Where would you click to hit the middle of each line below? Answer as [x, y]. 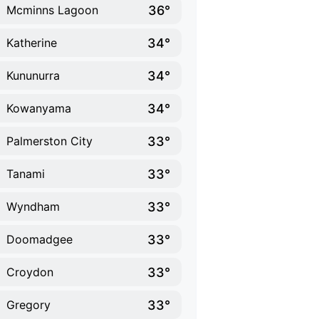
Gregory [28, 305]
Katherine [32, 43]
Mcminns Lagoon [52, 10]
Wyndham [33, 206]
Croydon [30, 272]
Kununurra [33, 75]
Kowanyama [39, 108]
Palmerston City [49, 141]
